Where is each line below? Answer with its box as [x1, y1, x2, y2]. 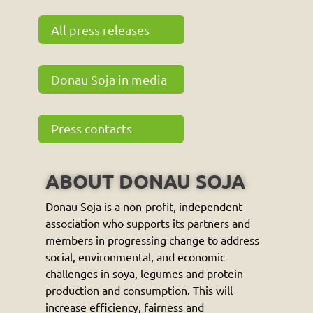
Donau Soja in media [50, 71, 167, 87]
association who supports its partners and [45, 215, 250, 230]
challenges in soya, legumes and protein [45, 265, 243, 280]
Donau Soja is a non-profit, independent [45, 198, 242, 213]
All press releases [50, 22, 150, 37]
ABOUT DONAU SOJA [45, 168, 245, 193]
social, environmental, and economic [45, 249, 225, 263]
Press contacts [50, 121, 132, 136]
